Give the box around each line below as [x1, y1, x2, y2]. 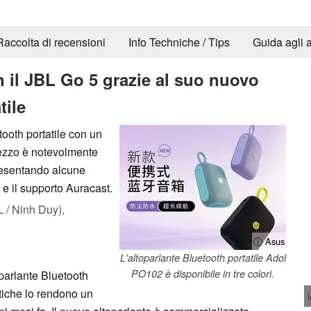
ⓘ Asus [253, 234, 285, 248]
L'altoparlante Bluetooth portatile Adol [119, 250, 286, 264]
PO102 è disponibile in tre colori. [131, 266, 274, 280]
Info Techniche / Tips [128, 34, 230, 51]
